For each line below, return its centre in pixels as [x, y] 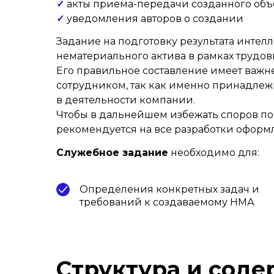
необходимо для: [214, 153]
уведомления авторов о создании [154, 19]
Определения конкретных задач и [169, 189]
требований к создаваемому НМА [167, 202]
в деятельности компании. [126, 100]
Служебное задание [112, 153]
